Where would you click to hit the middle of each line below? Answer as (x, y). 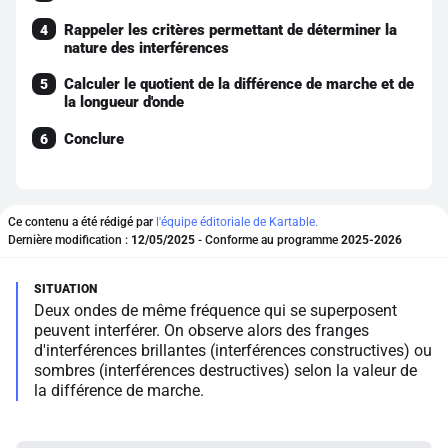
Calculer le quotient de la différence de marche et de (239, 84)
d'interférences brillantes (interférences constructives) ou (233, 350)
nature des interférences (146, 47)
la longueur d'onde (124, 102)
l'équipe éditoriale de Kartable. (237, 222)
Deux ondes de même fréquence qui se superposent (215, 310)
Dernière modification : (69, 240)
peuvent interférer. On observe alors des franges (201, 330)
